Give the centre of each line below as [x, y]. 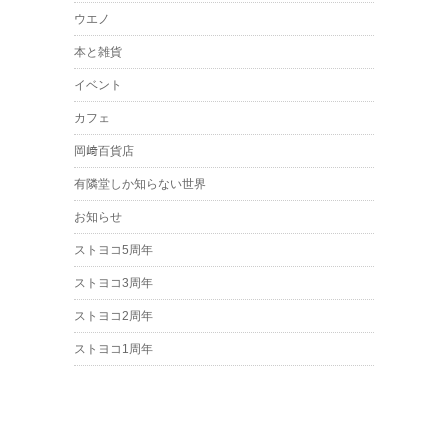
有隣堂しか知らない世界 [140, 184]
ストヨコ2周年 [113, 316]
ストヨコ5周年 [113, 250]
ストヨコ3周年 [113, 283]
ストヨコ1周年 [113, 349]
